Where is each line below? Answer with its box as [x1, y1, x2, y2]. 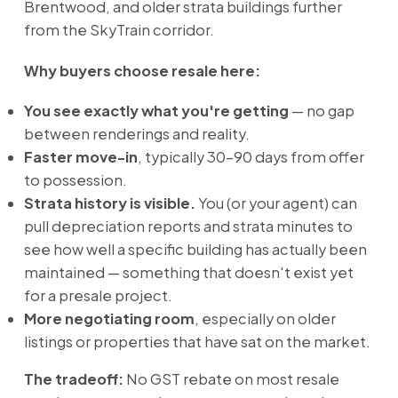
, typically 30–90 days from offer [137, 147, 364, 167]
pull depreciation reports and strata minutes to [23, 217, 353, 236]
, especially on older [194, 309, 336, 329]
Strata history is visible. [23, 194, 195, 213]
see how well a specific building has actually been [23, 240, 367, 259]
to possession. [23, 171, 127, 190]
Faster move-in [23, 147, 138, 167]
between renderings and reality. [23, 124, 250, 144]
